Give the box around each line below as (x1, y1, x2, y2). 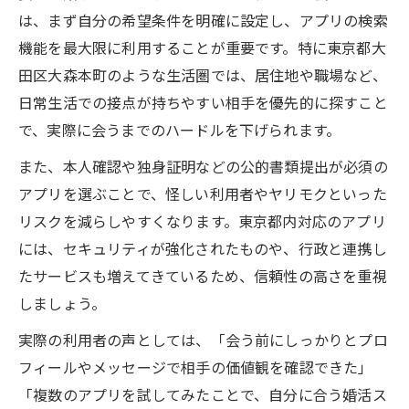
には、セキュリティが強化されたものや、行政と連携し (18, 236, 387, 259)
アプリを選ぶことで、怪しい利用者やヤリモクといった (18, 182, 387, 204)
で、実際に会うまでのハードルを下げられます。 (18, 118, 341, 141)
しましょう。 (18, 291, 107, 314)
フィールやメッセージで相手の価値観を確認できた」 (18, 355, 373, 378)
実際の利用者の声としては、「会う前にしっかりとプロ (18, 328, 388, 351)
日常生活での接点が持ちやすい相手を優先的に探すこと (18, 90, 388, 113)
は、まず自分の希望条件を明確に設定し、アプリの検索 (18, 8, 388, 31)
